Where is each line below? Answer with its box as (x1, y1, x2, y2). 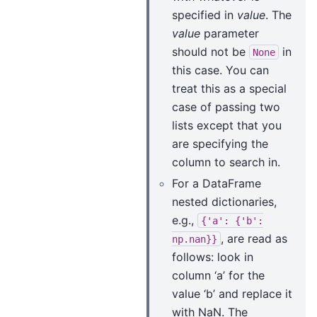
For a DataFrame (172, 175, 261, 190)
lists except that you (172, 117, 282, 132)
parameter (200, 25, 259, 40)
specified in (172, 7, 237, 22)
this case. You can (172, 62, 269, 77)
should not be (172, 44, 249, 59)
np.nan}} (172, 233, 217, 245)
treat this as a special (172, 81, 287, 96)
